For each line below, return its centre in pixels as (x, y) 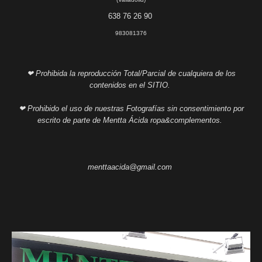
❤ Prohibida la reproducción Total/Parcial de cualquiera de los (131, 73)
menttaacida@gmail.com (131, 167)
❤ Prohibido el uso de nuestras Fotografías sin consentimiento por (131, 108)
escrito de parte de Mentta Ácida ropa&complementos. (131, 120)
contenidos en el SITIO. (131, 85)
